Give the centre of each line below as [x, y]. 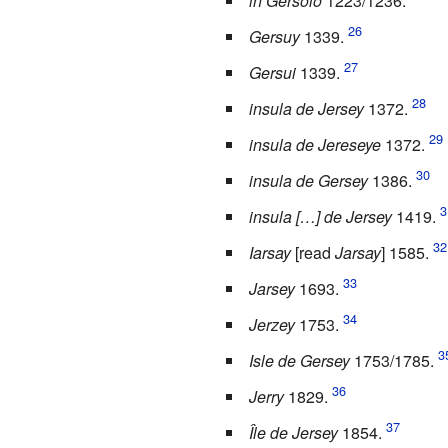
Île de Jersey [293, 432]
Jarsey [271, 288]
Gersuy [274, 36]
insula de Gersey [308, 180]
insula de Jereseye [314, 144]
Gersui [272, 72]
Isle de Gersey [299, 360]
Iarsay [269, 252]
